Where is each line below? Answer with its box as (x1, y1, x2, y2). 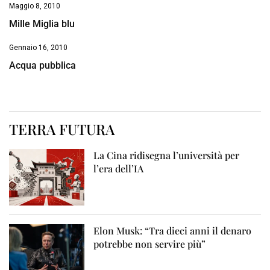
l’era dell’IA (93, 162, 144, 175)
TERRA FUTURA (9, 119, 115, 139)
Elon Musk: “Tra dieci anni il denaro (93, 224, 252, 237)
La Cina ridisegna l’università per (93, 149, 240, 162)
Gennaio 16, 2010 (9, 43, 67, 52)
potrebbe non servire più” (93, 237, 206, 251)
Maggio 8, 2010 (9, 2, 60, 11)
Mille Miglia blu (9, 18, 75, 30)
